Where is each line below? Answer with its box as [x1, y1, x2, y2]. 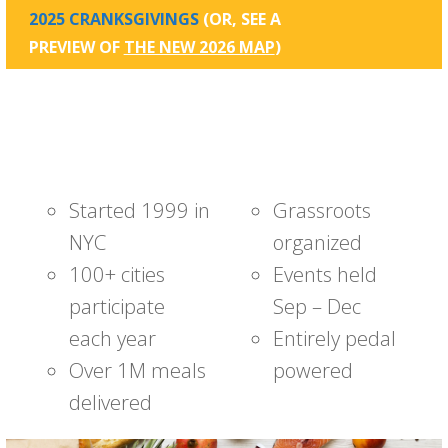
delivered [68, 388, 152, 417]
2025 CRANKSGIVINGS [28, 8, 203, 31]
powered [272, 356, 353, 385]
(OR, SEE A [202, 8, 281, 31]
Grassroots [272, 196, 371, 225]
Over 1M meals [68, 356, 206, 385]
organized [272, 228, 362, 257]
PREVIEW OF [28, 36, 124, 59]
